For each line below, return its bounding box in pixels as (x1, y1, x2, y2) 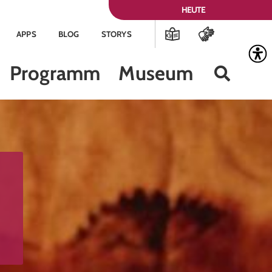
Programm (9, 61, 101, 85)
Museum (118, 61, 194, 85)
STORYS (101, 29, 132, 39)
